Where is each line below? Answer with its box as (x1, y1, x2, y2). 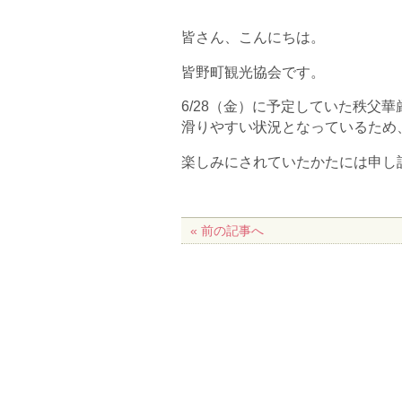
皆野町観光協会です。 (181, 64, 325, 80)
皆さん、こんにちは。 (181, 29, 325, 45)
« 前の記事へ (190, 223, 264, 239)
